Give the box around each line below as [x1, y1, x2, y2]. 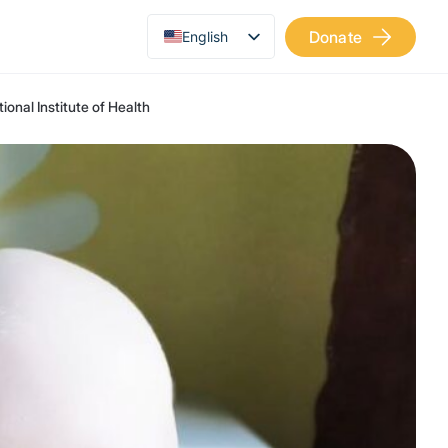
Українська [181, 60, 258, 78]
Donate [308, 26, 362, 47]
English [181, 27, 228, 45]
